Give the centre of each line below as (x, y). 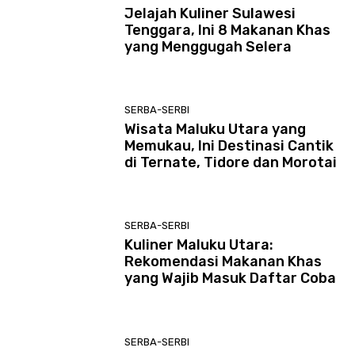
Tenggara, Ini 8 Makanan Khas (228, 30)
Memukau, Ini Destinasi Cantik (229, 145)
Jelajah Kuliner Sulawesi (210, 13)
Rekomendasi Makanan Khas (223, 262)
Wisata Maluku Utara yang (216, 129)
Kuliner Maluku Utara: (199, 245)
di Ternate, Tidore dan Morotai (231, 162)
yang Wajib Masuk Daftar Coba (231, 279)
